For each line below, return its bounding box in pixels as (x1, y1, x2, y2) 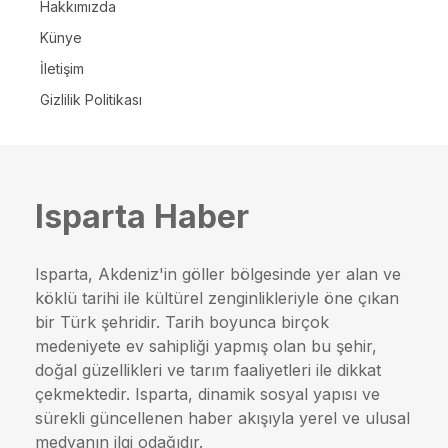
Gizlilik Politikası (40, 91, 142, 109)
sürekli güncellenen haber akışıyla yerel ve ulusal (35, 408, 410, 429)
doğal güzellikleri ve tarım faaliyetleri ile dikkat (35, 360, 381, 381)
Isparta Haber (35, 196, 249, 236)
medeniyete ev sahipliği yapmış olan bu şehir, (35, 336, 377, 357)
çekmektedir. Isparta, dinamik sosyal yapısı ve (35, 384, 380, 405)
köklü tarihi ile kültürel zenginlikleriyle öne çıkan (35, 288, 399, 309)
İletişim (40, 60, 84, 78)
